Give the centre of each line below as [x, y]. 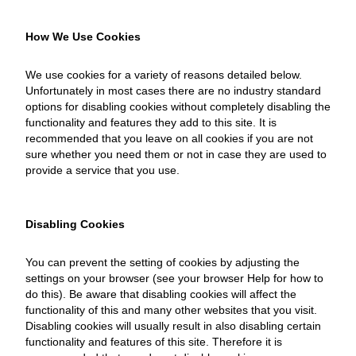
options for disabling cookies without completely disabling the [178, 106]
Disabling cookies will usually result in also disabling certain [173, 326]
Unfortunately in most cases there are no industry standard [173, 91]
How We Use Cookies [83, 37]
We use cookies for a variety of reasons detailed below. [164, 75]
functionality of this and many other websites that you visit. [171, 310]
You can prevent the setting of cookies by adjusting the [163, 262]
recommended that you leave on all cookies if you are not [169, 138]
